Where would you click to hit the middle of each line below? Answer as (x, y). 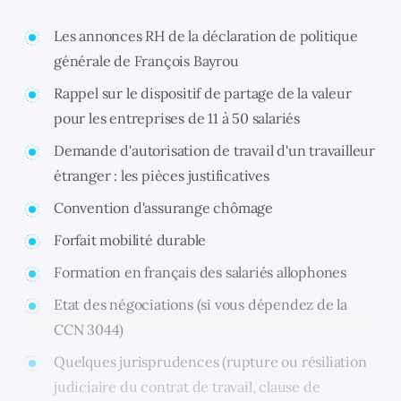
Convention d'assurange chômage (163, 207)
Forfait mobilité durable (130, 239)
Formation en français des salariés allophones (200, 272)
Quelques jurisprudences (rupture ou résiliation (210, 361)
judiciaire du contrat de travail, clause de (187, 386)
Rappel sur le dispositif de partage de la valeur (203, 93)
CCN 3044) (89, 329)
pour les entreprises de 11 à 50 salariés (177, 118)
